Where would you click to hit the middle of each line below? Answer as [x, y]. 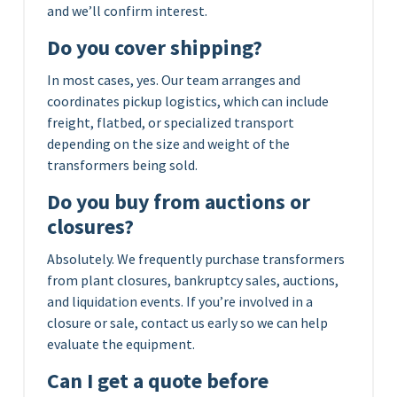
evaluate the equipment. [121, 343]
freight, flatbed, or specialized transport [171, 122]
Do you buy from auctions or [179, 201]
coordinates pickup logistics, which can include [188, 101]
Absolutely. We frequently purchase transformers [196, 258]
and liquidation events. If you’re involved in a [180, 301]
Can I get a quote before [158, 380]
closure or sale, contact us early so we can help [187, 322]
